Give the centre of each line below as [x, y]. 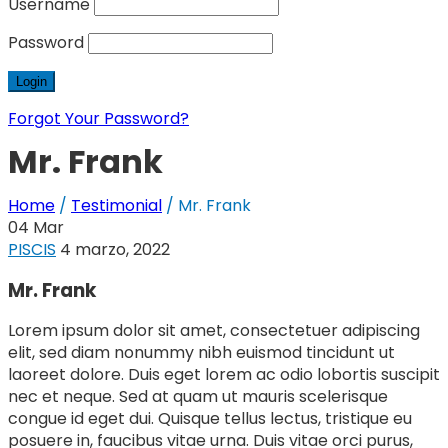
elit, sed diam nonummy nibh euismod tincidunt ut [201, 353]
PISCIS [32, 249]
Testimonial [116, 205]
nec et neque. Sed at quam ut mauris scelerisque [198, 397]
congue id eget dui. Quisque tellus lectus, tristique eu [210, 419]
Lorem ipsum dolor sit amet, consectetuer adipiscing [214, 331]
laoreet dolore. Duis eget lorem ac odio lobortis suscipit [224, 375]
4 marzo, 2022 [115, 249]
